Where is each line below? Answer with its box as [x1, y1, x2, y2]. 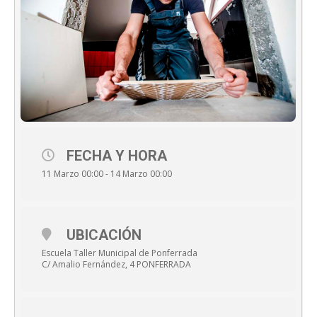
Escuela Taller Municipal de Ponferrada [42, 247, 197, 260]
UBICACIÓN [67, 226, 142, 244]
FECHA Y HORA [67, 147, 167, 165]
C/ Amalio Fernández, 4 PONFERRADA [42, 258, 191, 271]
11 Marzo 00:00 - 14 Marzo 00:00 [42, 168, 172, 180]
